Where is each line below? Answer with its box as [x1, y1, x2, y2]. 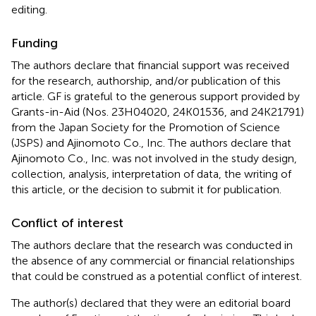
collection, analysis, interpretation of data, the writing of [11, 166, 291, 181]
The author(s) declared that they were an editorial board [11, 296, 291, 310]
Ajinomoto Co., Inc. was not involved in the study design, [11, 151, 297, 165]
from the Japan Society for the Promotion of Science [11, 120, 280, 134]
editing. [11, 2, 47, 16]
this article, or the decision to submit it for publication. [11, 182, 281, 196]
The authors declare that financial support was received [11, 58, 289, 72]
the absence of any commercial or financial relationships [11, 253, 295, 267]
